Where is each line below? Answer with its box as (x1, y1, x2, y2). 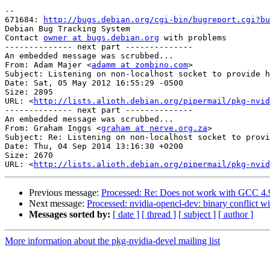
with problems (159, 33, 227, 43)
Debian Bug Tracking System (5, 24, 130, 34)
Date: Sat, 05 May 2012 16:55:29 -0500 (5, 78, 183, 88)
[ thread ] (142, 209, 176, 220)
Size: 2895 (5, 87, 53, 97)
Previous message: (29, 187, 101, 198)
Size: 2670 (5, 151, 53, 160)
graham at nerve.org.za (101, 124, 207, 133)
